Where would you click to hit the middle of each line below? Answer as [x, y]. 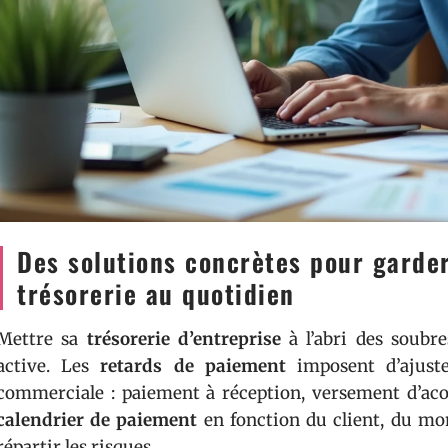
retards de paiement [193, 366]
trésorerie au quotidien [156, 293]
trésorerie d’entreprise [183, 339]
